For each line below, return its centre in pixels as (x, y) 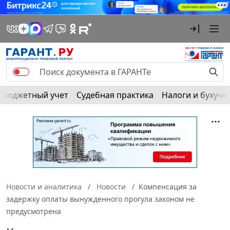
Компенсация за (168, 186)
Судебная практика (115, 95)
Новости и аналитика (44, 186)
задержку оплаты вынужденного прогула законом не (100, 199)
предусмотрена (34, 211)
